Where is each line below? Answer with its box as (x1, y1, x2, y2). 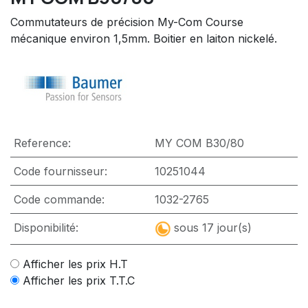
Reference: (13, 136, 71, 151)
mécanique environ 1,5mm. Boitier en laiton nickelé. (10, 32, 277, 46)
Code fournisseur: (13, 164, 107, 179)
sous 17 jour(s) (173, 221, 252, 235)
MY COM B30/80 (154, 136, 244, 151)
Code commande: (13, 192, 104, 207)
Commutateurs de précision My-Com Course (10, 15, 243, 30)
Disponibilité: (13, 221, 78, 235)
